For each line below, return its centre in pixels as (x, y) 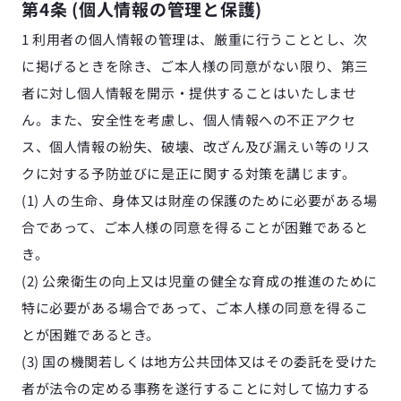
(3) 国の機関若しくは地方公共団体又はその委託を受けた (200, 361)
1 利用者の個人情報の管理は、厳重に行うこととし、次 (195, 39)
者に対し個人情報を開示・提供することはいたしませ (189, 93)
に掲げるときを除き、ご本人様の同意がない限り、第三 (196, 66)
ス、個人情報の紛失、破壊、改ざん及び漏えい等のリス (196, 146)
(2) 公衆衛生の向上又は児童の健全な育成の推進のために (200, 281)
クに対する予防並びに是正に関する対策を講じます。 (189, 173)
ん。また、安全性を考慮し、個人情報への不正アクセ (189, 119)
